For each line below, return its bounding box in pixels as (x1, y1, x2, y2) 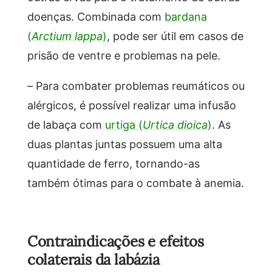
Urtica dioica (142, 117, 208, 132)
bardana (164, 8, 207, 24)
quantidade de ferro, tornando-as (27, 155, 200, 171)
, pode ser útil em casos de (106, 28, 243, 43)
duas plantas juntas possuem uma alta (27, 136, 222, 151)
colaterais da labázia (27, 250, 160, 269)
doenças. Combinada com (27, 8, 165, 24)
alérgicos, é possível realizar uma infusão (27, 97, 236, 112)
